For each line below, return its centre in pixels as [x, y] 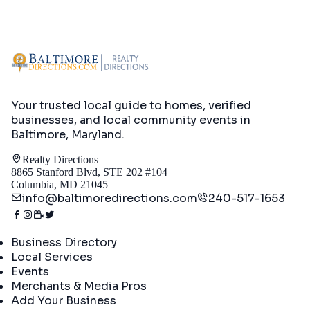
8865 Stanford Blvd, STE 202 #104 [89, 172]
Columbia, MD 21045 [60, 184]
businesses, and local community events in [131, 120]
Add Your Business [64, 300]
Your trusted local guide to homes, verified [131, 105]
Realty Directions [60, 159]
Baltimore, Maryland [66, 134]
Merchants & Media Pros [79, 286]
